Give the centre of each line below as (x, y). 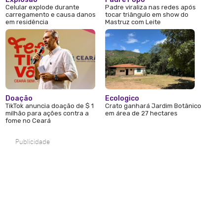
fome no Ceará (28, 121)
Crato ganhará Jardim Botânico (153, 106)
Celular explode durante (43, 7)
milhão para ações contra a (47, 113)
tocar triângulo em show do (147, 15)
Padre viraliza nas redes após (151, 7)
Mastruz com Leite (133, 22)
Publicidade (33, 142)
